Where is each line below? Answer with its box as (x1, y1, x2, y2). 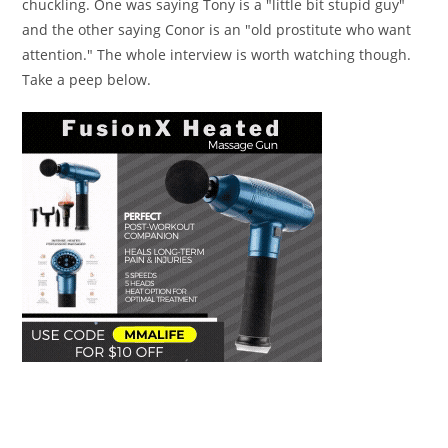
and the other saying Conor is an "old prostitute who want (22, 19, 412, 39)
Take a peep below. (22, 69, 152, 89)
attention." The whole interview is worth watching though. (22, 44, 412, 64)
